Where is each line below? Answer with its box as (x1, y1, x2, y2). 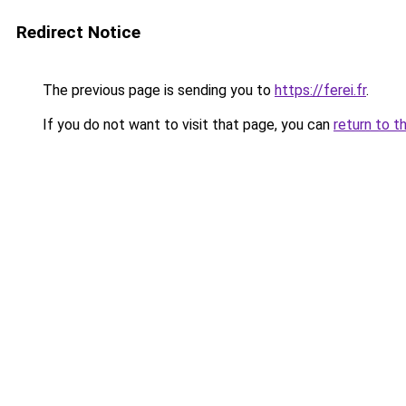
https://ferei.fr (275, 82, 366, 99)
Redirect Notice (16, 22, 140, 43)
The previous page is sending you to (39, 82, 275, 99)
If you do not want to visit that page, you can (39, 116, 333, 133)
